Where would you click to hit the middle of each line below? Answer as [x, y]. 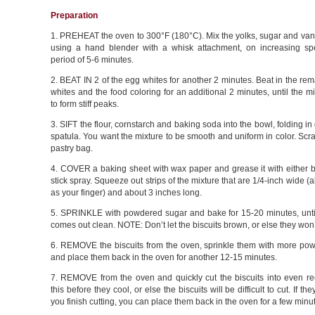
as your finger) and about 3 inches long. [126, 193]
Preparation [74, 15]
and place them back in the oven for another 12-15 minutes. [164, 257]
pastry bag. [72, 148]
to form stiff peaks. [85, 104]
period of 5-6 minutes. [92, 60]
